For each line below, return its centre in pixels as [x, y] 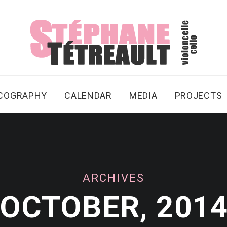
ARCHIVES [113, 178]
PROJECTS [198, 96]
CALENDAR [88, 96]
